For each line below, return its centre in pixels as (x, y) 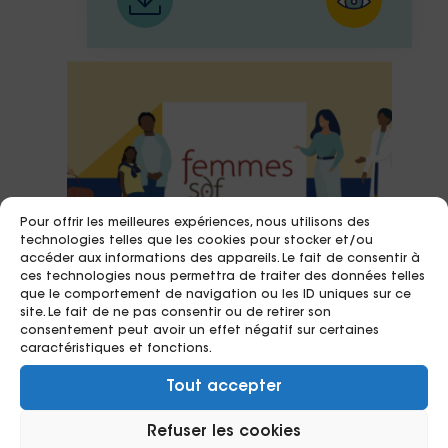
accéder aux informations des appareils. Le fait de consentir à (220, 259)
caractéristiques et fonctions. (116, 349)
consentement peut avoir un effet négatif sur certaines (199, 331)
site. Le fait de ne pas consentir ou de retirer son (175, 313)
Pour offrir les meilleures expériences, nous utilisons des (195, 223)
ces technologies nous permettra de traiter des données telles (222, 277)
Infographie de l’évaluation (231, 408)
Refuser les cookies (224, 432)
